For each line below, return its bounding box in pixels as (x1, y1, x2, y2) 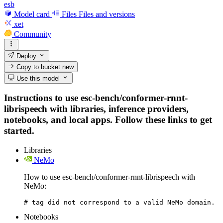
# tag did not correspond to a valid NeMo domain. (24, 198, 215, 206)
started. (4, 125, 34, 136)
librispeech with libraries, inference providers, (4, 104, 189, 114)
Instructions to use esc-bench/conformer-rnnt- (4, 93, 188, 104)
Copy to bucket (14, 63, 63, 71)
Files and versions (79, 10, 135, 19)
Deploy (14, 52, 37, 60)
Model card (14, 10, 50, 19)
